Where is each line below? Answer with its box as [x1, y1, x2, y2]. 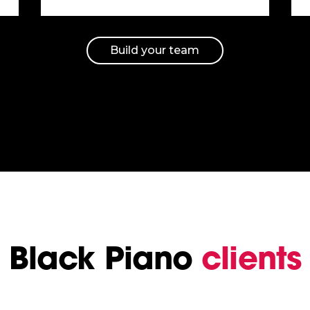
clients [201, 237, 301, 278]
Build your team [110, 44, 200, 57]
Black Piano [9, 237, 202, 278]
